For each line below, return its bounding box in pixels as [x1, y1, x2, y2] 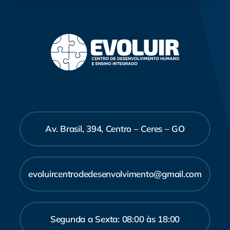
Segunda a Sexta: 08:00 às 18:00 [50, 213, 180, 224]
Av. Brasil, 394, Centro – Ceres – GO [45, 123, 185, 134]
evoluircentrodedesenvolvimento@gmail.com [28, 168, 202, 179]
